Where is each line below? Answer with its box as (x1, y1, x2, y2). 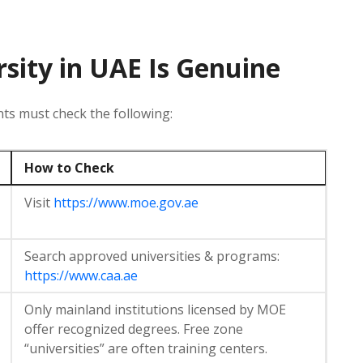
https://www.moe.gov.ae (53, 193, 199, 211)
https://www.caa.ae (24, 266, 138, 284)
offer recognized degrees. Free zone (24, 319, 243, 338)
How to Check (24, 158, 114, 177)
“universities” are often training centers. (24, 339, 267, 357)
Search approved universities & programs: (24, 246, 280, 265)
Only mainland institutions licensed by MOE (24, 300, 286, 318)
